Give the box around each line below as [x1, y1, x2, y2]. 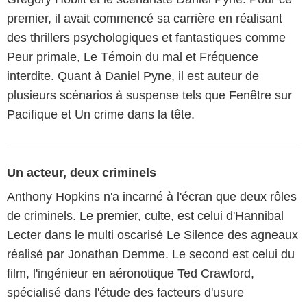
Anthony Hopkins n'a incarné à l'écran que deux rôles [7, 189, 297, 204]
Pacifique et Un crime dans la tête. [7, 107, 195, 121]
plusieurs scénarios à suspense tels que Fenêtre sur [7, 88, 292, 102]
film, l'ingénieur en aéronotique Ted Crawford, [7, 266, 254, 280]
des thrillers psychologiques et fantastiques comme [7, 30, 286, 45]
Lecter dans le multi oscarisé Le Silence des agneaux [7, 228, 298, 242]
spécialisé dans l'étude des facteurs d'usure [7, 285, 244, 299]
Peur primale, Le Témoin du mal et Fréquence [7, 49, 258, 64]
